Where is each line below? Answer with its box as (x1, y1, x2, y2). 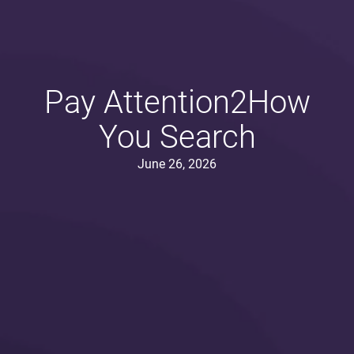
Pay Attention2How (43, 84, 311, 122)
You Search (98, 119, 256, 156)
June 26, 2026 (137, 156, 217, 172)
